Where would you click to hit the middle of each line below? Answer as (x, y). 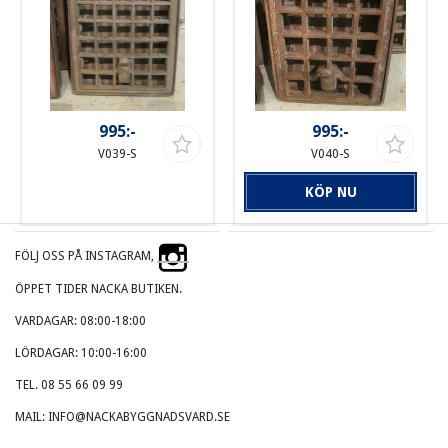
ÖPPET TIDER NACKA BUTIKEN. (98, 289)
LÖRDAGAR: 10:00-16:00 (81, 353)
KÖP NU (330, 191)
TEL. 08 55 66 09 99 (69, 385)
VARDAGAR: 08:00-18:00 (80, 321)
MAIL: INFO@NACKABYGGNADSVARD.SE (122, 417)
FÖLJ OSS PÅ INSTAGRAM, (86, 256)
